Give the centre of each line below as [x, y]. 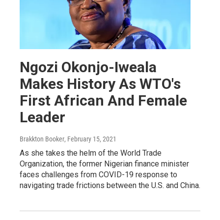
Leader [42, 117]
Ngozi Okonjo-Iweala [88, 67]
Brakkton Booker [42, 139]
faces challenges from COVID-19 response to [98, 174]
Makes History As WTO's [100, 83]
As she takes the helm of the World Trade [91, 153]
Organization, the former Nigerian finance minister [104, 164]
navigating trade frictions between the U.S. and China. [110, 185]
